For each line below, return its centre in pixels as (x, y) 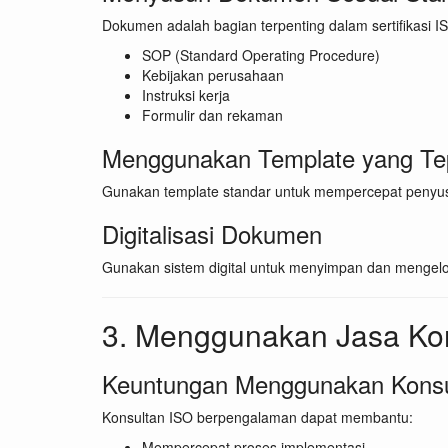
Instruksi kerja (186, 95)
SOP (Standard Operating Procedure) (261, 55)
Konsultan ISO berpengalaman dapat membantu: (257, 417)
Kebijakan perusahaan (213, 75)
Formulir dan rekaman (212, 115)
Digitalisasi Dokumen (212, 234)
